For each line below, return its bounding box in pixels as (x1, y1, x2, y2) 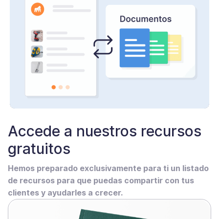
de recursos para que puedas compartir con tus (8, 175, 194, 185)
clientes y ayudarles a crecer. (8, 187, 123, 197)
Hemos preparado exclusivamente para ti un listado (8, 163, 209, 173)
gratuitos (8, 139, 70, 157)
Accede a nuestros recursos (8, 122, 201, 140)
